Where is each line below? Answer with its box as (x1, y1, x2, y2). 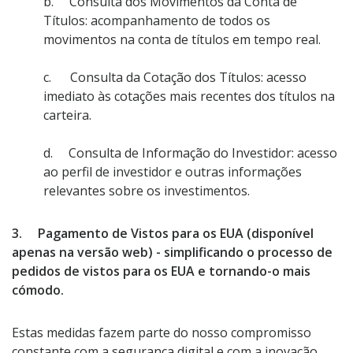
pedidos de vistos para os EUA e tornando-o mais (12, 262, 310, 281)
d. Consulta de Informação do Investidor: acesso (43, 143, 337, 162)
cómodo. (12, 281, 64, 299)
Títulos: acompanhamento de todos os (43, 11, 270, 29)
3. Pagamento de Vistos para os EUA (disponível (12, 225, 314, 243)
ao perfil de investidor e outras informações (43, 162, 302, 180)
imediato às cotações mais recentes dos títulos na (43, 87, 335, 105)
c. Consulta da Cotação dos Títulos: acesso (43, 68, 307, 86)
